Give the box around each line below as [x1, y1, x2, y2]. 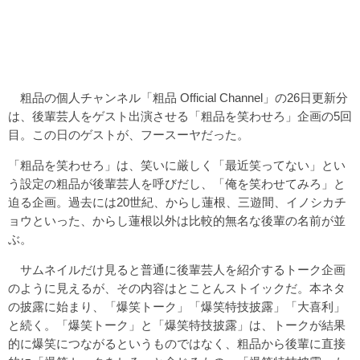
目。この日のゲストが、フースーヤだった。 [8, 127, 249, 141]
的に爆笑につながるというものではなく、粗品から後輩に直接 [8, 336, 346, 350]
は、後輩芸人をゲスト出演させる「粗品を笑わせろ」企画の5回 [8, 108, 352, 123]
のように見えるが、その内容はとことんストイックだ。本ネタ [8, 280, 346, 295]
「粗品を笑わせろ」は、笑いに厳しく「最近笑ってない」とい [8, 157, 346, 172]
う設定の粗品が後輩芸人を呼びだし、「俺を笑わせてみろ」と [8, 176, 346, 190]
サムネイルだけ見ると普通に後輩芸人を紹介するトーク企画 [8, 262, 346, 276]
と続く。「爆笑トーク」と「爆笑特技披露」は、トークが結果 [8, 317, 346, 332]
